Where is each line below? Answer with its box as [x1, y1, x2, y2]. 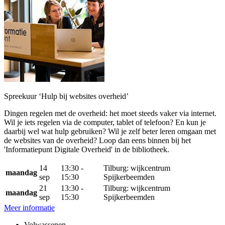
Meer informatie [4, 203, 55, 212]
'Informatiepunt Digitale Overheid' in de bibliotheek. [4, 145, 169, 154]
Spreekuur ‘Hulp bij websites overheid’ [4, 92, 129, 100]
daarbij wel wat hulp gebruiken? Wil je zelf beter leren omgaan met [4, 127, 216, 136]
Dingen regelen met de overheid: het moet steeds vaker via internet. [4, 109, 216, 118]
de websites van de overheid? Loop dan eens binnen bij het [4, 136, 191, 145]
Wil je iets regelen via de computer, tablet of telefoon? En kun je [4, 118, 206, 127]
